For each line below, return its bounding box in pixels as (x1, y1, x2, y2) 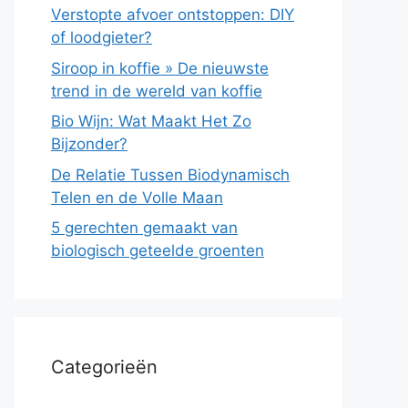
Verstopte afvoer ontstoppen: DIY (51, 5, 294, 24)
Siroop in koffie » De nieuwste (51, 58, 269, 77)
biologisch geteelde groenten (51, 241, 264, 260)
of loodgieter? (51, 28, 152, 46)
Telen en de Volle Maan (51, 188, 223, 207)
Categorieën (51, 356, 158, 378)
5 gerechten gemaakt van (51, 219, 238, 237)
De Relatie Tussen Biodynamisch (51, 165, 290, 184)
